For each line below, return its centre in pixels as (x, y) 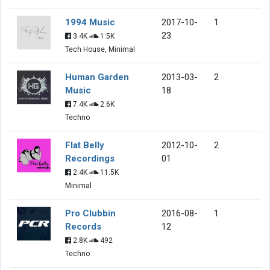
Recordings (90, 158)
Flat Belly (85, 145)
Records (83, 226)
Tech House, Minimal (100, 49)
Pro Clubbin (90, 213)
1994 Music (90, 22)
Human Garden (97, 77)
